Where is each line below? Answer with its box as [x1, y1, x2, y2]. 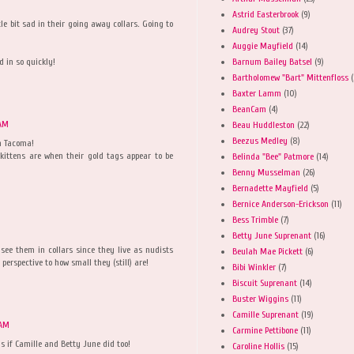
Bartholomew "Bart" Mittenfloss [232, 71, 348, 83]
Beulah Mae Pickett [232, 245, 303, 257]
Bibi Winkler [232, 261, 276, 273]
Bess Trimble [232, 213, 278, 225]
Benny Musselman [232, 166, 300, 178]
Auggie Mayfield [232, 40, 293, 51]
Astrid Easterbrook [232, 8, 299, 20]
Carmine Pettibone [232, 324, 298, 336]
